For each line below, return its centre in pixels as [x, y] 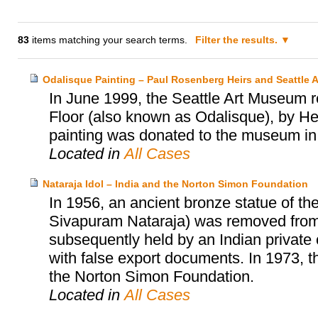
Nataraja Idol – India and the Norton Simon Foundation [175, 184]
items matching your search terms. [109, 40]
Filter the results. [238, 40]
